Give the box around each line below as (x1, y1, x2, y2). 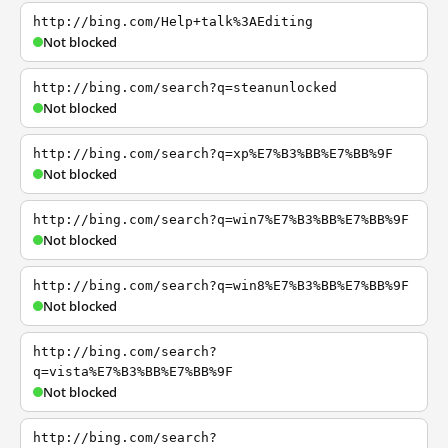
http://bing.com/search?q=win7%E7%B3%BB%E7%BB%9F (33, 212, 409, 227)
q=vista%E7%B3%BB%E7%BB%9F (33, 364, 233, 379)
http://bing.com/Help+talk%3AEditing (33, 14, 313, 29)
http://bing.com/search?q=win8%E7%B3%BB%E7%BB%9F (33, 278, 409, 293)
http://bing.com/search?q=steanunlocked (33, 80, 337, 95)
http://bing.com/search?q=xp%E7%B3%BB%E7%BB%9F (33, 146, 393, 161)
